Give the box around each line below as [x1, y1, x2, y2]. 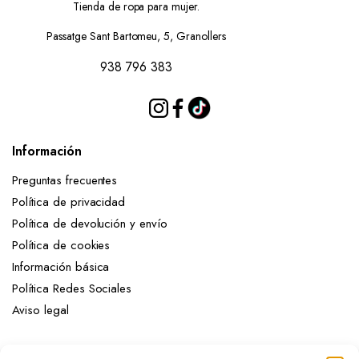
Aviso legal [12, 301, 69, 319]
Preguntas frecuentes [12, 171, 118, 189]
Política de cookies [12, 236, 111, 254]
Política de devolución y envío [12, 215, 168, 232]
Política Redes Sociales [12, 280, 140, 297]
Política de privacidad [12, 193, 126, 211]
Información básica [12, 258, 110, 276]
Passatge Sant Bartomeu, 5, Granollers [46, 28, 226, 44]
